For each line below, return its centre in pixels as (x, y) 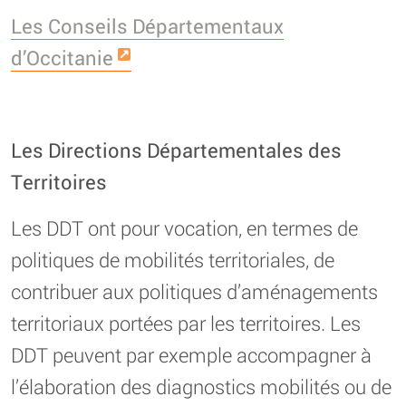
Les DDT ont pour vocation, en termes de (184, 227)
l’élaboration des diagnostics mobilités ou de (201, 386)
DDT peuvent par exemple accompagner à (191, 354)
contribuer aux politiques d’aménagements (194, 291)
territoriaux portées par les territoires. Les (186, 323)
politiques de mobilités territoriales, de (173, 259)
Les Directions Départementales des (176, 150)
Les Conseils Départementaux (147, 25)
